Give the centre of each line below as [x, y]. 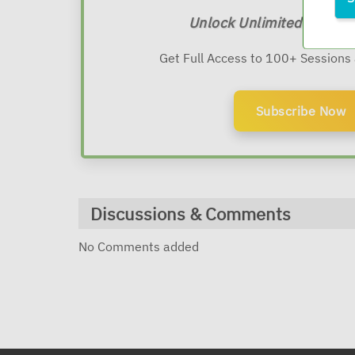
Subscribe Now [301, 111]
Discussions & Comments [191, 214]
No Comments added [139, 246]
